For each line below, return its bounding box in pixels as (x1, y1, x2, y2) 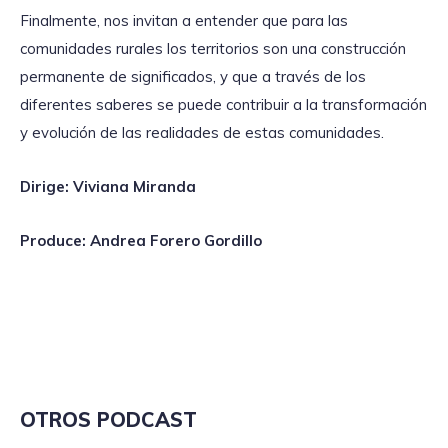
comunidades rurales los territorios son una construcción (20, 38, 406, 58)
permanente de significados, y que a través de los (20, 66, 366, 86)
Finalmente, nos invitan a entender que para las (20, 10, 348, 30)
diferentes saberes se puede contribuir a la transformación (20, 94, 427, 114)
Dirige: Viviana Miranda (20, 176, 196, 196)
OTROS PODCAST (20, 406, 197, 432)
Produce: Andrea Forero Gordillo (20, 230, 262, 250)
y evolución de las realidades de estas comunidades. (20, 122, 384, 142)
